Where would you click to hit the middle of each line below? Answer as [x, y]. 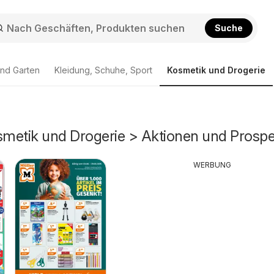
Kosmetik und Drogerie [216, 70]
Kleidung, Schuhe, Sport [103, 70]
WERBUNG [212, 165]
